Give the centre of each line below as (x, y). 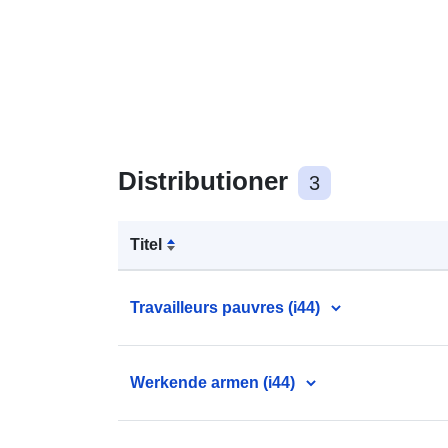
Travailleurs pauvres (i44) (225, 307)
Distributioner (206, 180)
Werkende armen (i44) (212, 382)
